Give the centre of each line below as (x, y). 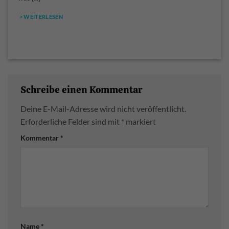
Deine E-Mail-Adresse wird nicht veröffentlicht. (103, 109)
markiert (140, 122)
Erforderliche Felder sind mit (71, 122)
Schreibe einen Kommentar (83, 89)
